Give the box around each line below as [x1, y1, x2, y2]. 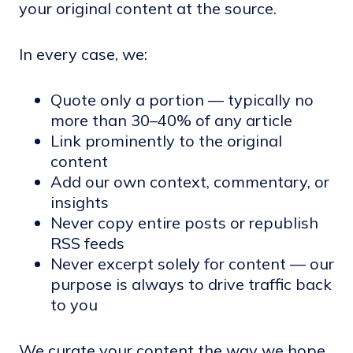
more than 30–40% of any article [50, 110, 292, 130]
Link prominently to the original [50, 131, 282, 150]
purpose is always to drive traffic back [50, 274, 332, 294]
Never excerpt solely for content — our [50, 254, 334, 273]
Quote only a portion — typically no [50, 90, 314, 110]
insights [50, 192, 109, 212]
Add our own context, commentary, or [50, 172, 329, 191]
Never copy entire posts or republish [50, 213, 318, 232]
